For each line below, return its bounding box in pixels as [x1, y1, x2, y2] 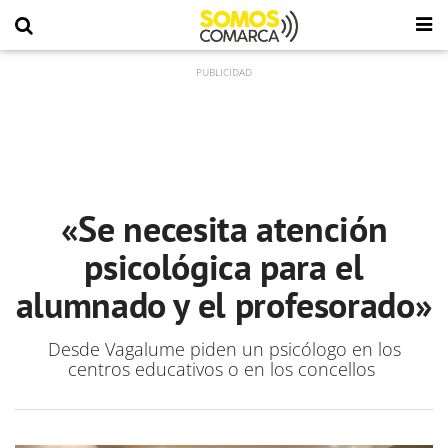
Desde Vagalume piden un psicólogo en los [47, 337, 401, 361]
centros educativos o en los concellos [68, 357, 380, 381]
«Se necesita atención [60, 205, 388, 252]
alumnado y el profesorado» [15, 281, 433, 328]
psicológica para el [84, 243, 364, 290]
